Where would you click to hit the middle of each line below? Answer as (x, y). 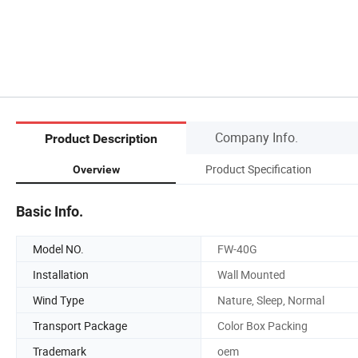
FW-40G (237, 249)
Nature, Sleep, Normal (271, 300)
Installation (61, 274)
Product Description (101, 139)
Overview (96, 169)
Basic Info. (50, 211)
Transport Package (80, 325)
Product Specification (258, 169)
